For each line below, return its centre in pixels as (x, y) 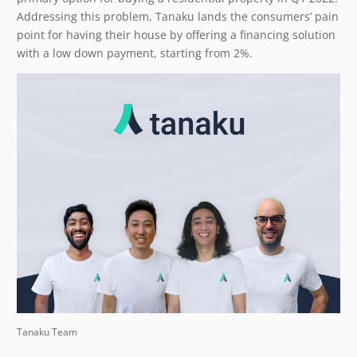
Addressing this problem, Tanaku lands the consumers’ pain (178, 16)
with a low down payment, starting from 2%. (135, 53)
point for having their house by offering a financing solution (176, 34)
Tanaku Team (47, 331)
